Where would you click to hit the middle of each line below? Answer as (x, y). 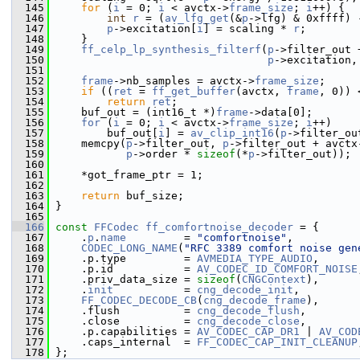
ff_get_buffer (194, 91)
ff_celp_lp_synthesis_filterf (171, 49)
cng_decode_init (245, 290)
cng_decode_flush (248, 311)
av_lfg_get (197, 18)
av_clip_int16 (232, 133)
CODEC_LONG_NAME (129, 248)
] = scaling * (248, 29)
